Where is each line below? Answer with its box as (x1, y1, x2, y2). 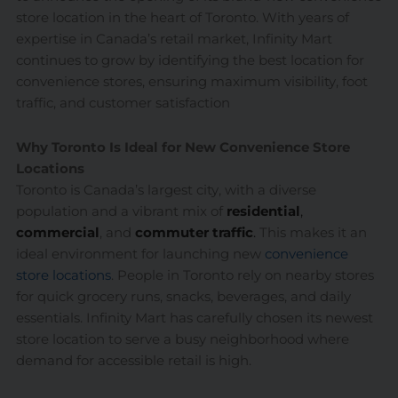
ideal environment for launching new (15, 245, 265, 262)
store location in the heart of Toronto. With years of (15, 10, 349, 27)
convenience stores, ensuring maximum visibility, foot (15, 74, 368, 91)
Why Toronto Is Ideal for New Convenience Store (15, 139, 350, 155)
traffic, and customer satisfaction (15, 95, 230, 112)
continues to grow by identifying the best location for (15, 52, 364, 69)
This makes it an (255, 224, 367, 241)
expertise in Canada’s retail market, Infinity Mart (15, 31, 332, 48)
